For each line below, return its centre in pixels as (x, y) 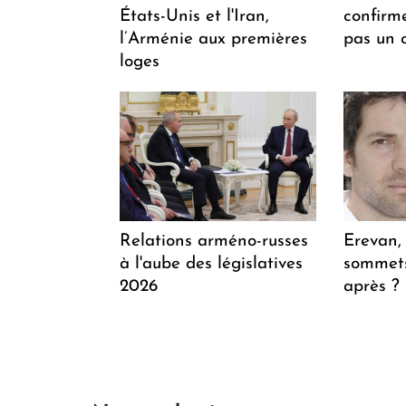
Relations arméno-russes (214, 241)
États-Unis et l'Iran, (194, 16)
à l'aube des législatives (211, 264)
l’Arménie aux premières (213, 39)
